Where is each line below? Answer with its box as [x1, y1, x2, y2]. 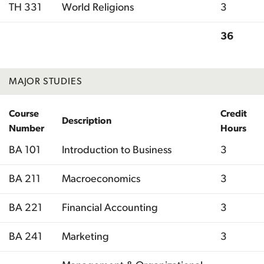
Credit [220, 108, 247, 118]
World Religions [62, 2, 134, 13]
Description [62, 115, 111, 126]
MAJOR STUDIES [9, 76, 82, 86]
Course [9, 108, 39, 118]
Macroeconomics [62, 173, 140, 184]
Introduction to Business [62, 144, 171, 156]
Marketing [62, 231, 109, 242]
